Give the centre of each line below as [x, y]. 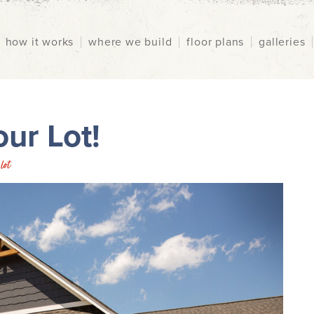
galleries [282, 42]
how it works [40, 42]
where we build [130, 42]
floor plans [216, 42]
